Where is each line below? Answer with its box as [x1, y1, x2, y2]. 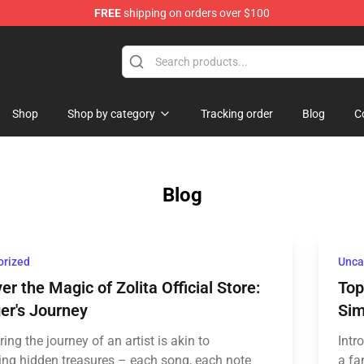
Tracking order [201, 107, 273, 120]
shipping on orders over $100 [121, 6, 270, 19]
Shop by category [67, 107, 155, 120]
